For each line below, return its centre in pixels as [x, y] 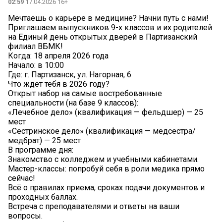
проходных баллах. [43, 197]
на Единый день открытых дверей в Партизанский [103, 37]
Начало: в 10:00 [36, 65]
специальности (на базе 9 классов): [73, 103]
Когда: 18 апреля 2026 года [58, 56]
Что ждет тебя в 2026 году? [59, 84]
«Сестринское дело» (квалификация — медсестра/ [102, 131]
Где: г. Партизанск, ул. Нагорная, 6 [70, 75]
